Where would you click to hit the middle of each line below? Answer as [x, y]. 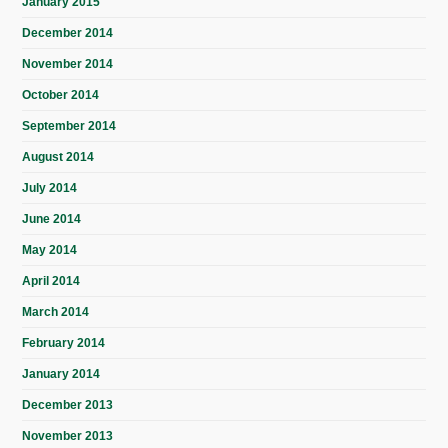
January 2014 [61, 374]
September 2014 [69, 126]
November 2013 [68, 436]
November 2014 [68, 64]
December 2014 [68, 33]
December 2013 [68, 405]
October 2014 [61, 95]
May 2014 [50, 250]
